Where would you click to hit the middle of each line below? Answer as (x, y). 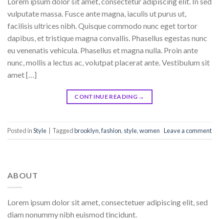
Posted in (20, 130)
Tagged (63, 130)
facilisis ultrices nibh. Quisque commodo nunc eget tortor (102, 26)
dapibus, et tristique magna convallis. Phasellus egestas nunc (107, 38)
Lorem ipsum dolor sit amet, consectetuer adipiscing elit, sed (108, 202)
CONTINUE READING (107, 97)
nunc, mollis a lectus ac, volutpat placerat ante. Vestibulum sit (109, 63)
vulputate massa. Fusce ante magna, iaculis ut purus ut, (97, 14)
